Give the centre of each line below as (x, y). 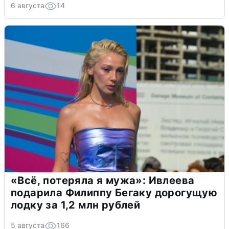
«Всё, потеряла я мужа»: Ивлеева (103, 180)
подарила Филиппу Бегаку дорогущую (114, 192)
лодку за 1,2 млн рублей (76, 205)
